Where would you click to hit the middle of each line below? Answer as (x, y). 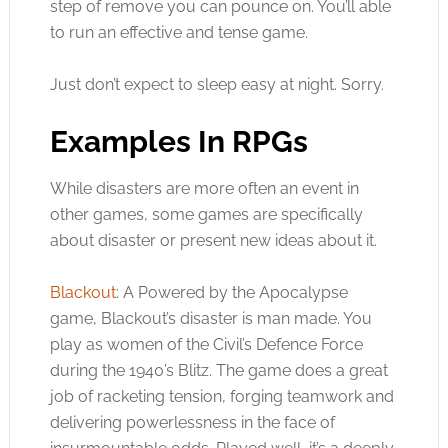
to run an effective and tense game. (178, 32)
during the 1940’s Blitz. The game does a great (218, 370)
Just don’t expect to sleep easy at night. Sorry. (216, 84)
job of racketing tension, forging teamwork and (221, 396)
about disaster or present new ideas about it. (213, 240)
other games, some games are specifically (206, 214)
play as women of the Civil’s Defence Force (206, 344)
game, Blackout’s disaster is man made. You (210, 318)
